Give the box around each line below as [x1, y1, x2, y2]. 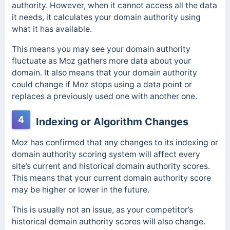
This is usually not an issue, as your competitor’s [11, 204, 193, 215]
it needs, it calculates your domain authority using [11, 12, 201, 23]
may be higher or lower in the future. [11, 184, 151, 195]
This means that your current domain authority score [11, 172, 211, 183]
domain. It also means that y [11, 68, 118, 78]
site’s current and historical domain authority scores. [11, 161, 210, 171]
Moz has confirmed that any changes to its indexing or [11, 137, 218, 147]
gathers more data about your [77, 56, 191, 66]
